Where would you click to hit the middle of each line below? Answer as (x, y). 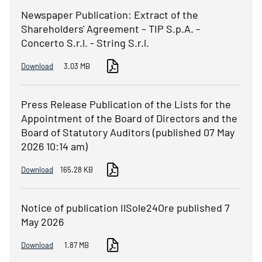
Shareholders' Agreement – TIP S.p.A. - (111, 29)
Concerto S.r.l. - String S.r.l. (85, 43)
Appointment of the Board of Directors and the (129, 118)
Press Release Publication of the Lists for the (126, 104)
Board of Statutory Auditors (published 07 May (128, 132)
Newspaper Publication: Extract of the (110, 15)
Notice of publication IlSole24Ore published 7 (125, 208)
